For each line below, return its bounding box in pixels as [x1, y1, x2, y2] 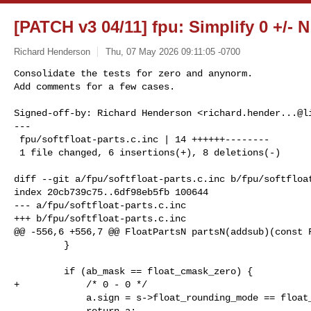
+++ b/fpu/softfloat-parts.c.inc [14, 212, 186, 224]
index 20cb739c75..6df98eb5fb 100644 [14, 186, 208, 198]
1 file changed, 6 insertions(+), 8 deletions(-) [19, 146, 280, 158]
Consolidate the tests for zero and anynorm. [14, 67, 253, 79]
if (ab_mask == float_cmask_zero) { [14, 265, 64, 277]
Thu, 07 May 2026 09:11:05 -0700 [105, 46, 240, 57]
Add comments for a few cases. [14, 81, 175, 92]
